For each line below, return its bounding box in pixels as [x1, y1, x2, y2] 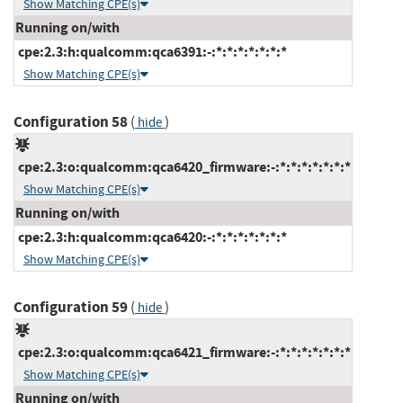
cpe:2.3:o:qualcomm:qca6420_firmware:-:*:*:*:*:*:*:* [15, 157, 351, 176]
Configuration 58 [13, 111, 128, 132]
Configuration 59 [13, 296, 128, 318]
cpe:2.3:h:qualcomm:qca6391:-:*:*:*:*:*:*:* [15, 41, 287, 61]
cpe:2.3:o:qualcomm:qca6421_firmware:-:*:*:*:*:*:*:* [15, 342, 351, 362]
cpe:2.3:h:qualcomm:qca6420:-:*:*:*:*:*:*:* [15, 227, 287, 246]
